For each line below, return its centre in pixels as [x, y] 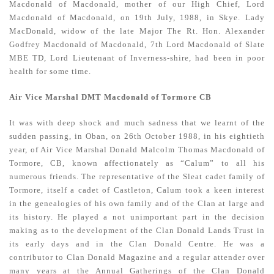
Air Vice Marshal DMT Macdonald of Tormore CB [110, 97]
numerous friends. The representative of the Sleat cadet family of [137, 176]
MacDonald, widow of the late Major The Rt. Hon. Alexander [137, 31]
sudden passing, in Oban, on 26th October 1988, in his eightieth [137, 136]
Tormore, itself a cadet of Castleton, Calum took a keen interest [137, 190]
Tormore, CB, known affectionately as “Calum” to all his [137, 163]
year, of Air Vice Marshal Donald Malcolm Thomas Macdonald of [137, 150]
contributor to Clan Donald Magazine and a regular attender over [137, 257]
